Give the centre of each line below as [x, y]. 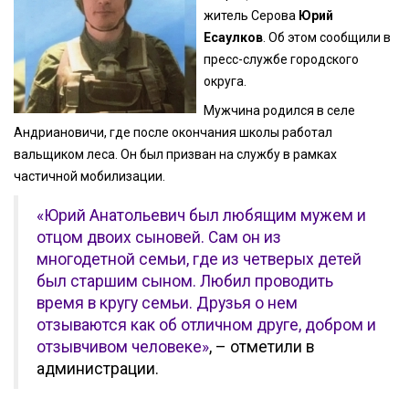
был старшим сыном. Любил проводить [185, 281]
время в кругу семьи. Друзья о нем [167, 303]
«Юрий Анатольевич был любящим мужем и [201, 215]
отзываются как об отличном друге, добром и [206, 325]
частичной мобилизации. [89, 177]
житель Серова [252, 15]
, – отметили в [262, 346]
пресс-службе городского [282, 59]
